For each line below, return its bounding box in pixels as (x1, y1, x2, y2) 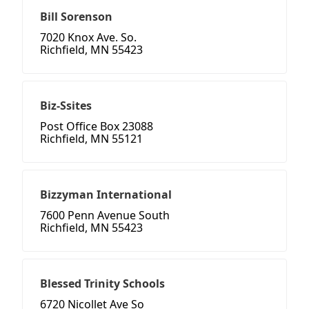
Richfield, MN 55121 (40, 131, 143, 147)
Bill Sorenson (40, 9, 112, 25)
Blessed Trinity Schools (40, 276, 165, 292)
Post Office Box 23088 (40, 119, 153, 134)
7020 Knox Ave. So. (40, 30, 137, 46)
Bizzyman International (40, 187, 172, 203)
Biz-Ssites (40, 98, 92, 114)
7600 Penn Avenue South (40, 208, 170, 223)
